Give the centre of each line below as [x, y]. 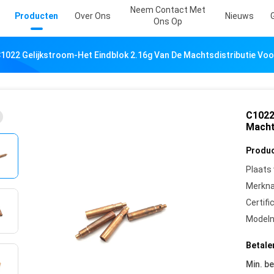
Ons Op [168, 21]
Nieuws [239, 16]
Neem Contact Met [168, 10]
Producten [36, 16]
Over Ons [93, 16]
